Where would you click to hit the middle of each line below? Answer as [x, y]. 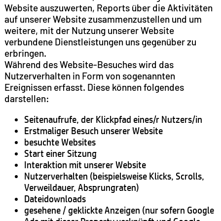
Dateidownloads [55, 199]
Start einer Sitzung [60, 153]
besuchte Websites [60, 142]
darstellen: [27, 99]
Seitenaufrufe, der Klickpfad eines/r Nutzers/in [113, 119]
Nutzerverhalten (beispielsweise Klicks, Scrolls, [114, 176]
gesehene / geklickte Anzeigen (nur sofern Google [119, 210]
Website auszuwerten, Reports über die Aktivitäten [108, 8]
